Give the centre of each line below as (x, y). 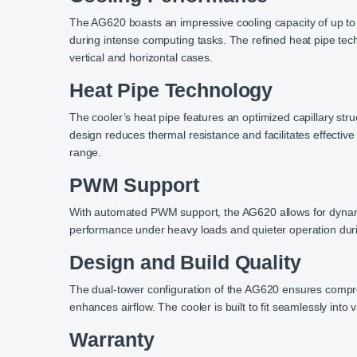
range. (86, 153)
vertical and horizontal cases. (141, 58)
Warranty (112, 340)
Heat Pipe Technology (171, 91)
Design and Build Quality (185, 263)
